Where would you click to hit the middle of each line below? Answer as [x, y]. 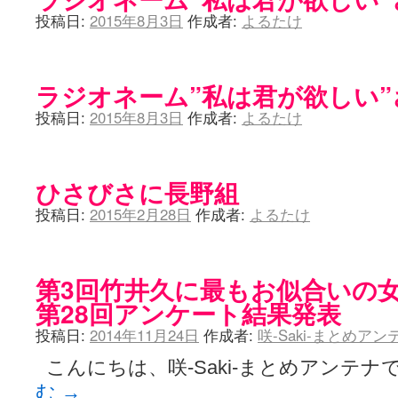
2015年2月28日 [140, 214]
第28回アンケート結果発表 [188, 313]
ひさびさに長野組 [137, 192]
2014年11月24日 [144, 335]
